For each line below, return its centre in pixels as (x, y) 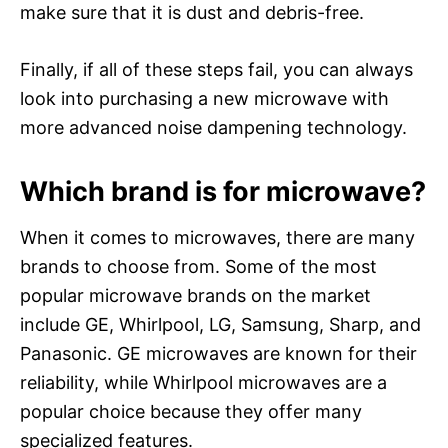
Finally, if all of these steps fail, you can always (216, 69)
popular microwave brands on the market (195, 295)
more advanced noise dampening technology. (213, 127)
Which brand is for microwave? (223, 191)
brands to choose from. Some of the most (198, 266)
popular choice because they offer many (191, 411)
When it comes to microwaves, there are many (217, 237)
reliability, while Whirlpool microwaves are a (203, 382)
